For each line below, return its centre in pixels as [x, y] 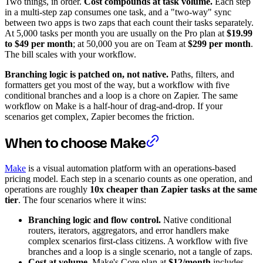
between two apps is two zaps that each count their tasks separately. [129, 22]
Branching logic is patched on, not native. [87, 74]
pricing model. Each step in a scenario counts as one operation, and [129, 178]
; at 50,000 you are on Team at [130, 43]
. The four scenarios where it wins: [82, 200]
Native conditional [196, 220]
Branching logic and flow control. [95, 220]
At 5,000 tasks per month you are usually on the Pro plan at [116, 33]
